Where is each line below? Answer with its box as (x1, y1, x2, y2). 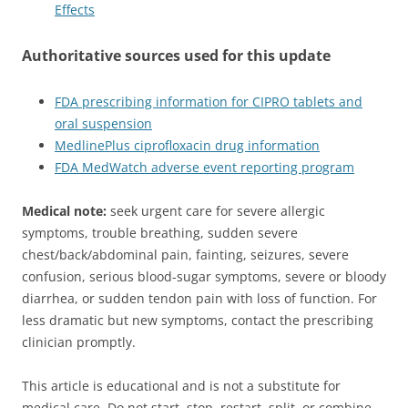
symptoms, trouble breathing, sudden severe (22, 223, 298, 241)
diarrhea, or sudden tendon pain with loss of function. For (22, 289, 377, 307)
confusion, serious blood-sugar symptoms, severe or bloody (22, 267, 386, 285)
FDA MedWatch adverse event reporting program (55, 158, 354, 176)
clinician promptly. (22, 332, 136, 351)
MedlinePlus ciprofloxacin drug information (55, 136, 320, 154)
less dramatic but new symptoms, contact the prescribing (22, 311, 373, 329)
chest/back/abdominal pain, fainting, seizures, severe (22, 245, 349, 263)
